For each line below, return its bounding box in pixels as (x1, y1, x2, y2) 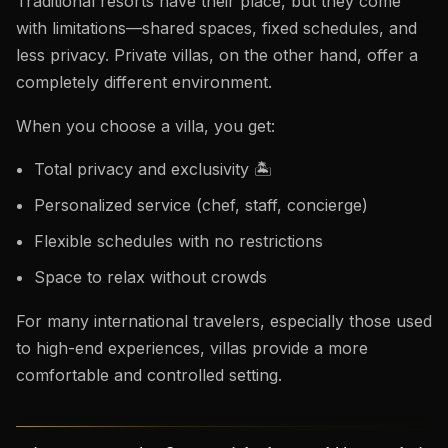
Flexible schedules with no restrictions (33, 231, 323, 252)
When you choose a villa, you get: (16, 115, 275, 136)
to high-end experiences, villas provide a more (16, 337, 368, 358)
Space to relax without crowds (33, 266, 267, 287)
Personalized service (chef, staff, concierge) (33, 195, 368, 216)
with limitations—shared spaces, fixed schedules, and (16, 17, 417, 38)
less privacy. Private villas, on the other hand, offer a (16, 44, 418, 65)
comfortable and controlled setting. (16, 364, 282, 385)
